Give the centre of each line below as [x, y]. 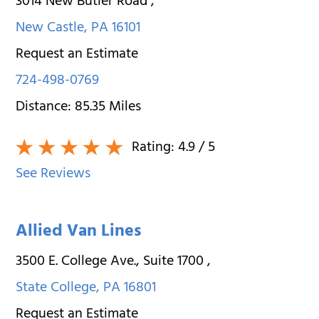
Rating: [153, 148]
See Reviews [53, 174]
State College [56, 288]
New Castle [50, 28]
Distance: [46, 108]
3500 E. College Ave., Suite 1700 [112, 262]
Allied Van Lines [79, 232]
